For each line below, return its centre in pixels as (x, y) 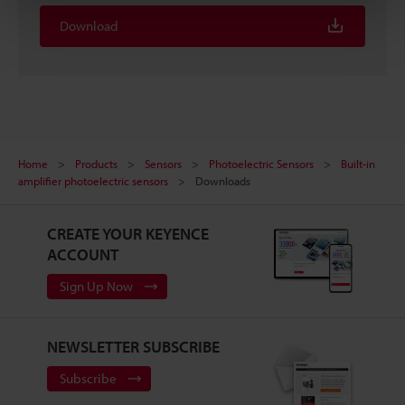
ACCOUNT (82, 254)
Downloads (223, 180)
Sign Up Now (96, 286)
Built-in (358, 163)
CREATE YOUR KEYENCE (127, 233)
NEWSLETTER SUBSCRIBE (133, 346)
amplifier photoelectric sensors (93, 180)
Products (96, 163)
